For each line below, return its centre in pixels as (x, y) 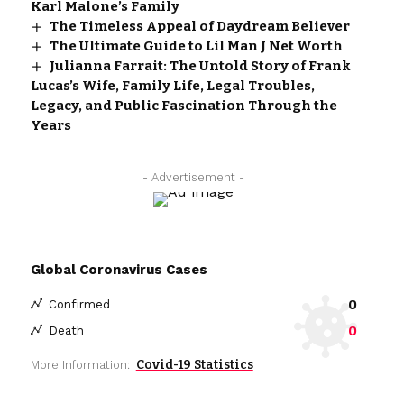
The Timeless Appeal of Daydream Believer (199, 26)
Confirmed (79, 305)
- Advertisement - (194, 177)
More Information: (80, 364)
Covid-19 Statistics (194, 364)
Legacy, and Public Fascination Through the (184, 105)
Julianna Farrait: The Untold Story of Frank (200, 65)
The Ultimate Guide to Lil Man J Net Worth (196, 46)
